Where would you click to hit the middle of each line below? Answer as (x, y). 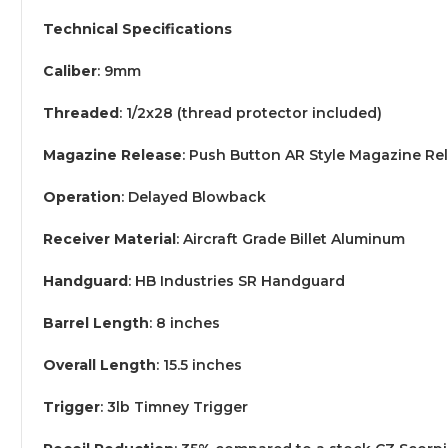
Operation (82, 196)
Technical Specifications (137, 28)
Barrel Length (96, 322)
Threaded (81, 112)
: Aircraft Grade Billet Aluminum (290, 238)
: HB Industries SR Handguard (236, 280)
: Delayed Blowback (193, 196)
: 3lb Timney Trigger (174, 406)
